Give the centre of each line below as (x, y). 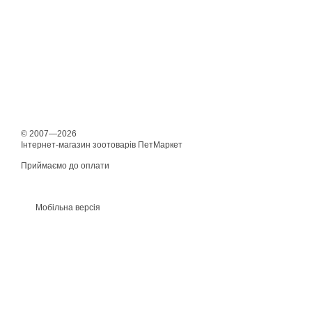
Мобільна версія (67, 208)
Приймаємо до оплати (65, 166)
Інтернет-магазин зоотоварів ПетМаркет (102, 145)
